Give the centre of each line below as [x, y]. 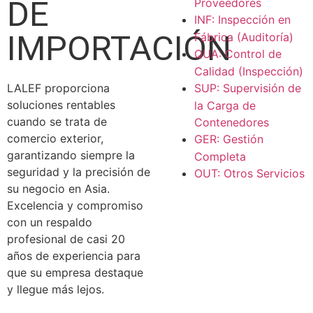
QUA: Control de [238, 53]
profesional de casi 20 [66, 239]
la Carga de [225, 105]
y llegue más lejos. [56, 289]
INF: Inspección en [242, 19]
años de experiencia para [74, 255]
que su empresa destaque [75, 272]
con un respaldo [50, 222]
